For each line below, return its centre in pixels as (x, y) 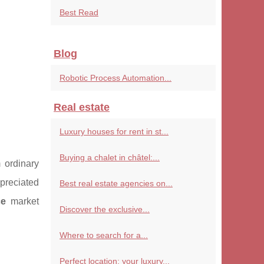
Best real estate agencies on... (116, 183)
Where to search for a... (104, 235)
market (22, 201)
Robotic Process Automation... (115, 78)
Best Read (79, 12)
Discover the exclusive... (105, 209)
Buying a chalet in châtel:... (110, 157)
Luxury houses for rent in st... (114, 131)
